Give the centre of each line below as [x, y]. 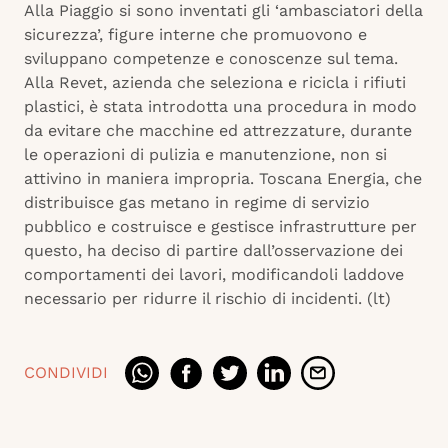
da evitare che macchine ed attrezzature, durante [218, 131]
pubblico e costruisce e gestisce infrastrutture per [220, 227]
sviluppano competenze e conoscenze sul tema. [211, 59]
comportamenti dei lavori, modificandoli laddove [214, 275]
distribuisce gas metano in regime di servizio [197, 203]
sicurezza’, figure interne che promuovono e [195, 35]
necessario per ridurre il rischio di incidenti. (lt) [207, 299]
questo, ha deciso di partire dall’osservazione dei [213, 251]
